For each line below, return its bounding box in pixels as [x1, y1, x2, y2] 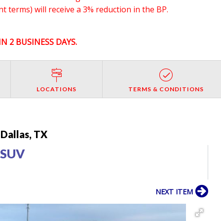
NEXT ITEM [155, 186, 193, 196]
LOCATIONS [37, 85, 77, 93]
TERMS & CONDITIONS [128, 85, 204, 93]
